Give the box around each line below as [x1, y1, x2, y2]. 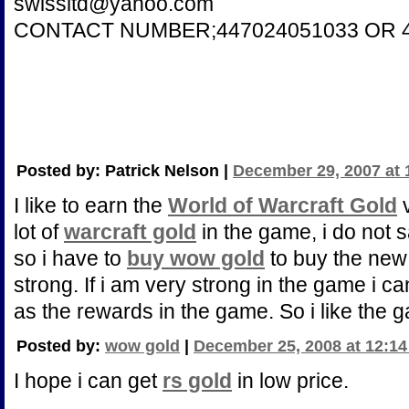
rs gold [163, 369, 232, 393]
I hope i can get [14, 369, 163, 393]
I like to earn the [14, 194, 168, 217]
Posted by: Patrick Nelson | [16, 162, 233, 180]
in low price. [232, 369, 349, 393]
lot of [14, 220, 64, 244]
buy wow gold [127, 246, 265, 270]
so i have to [14, 246, 127, 270]
